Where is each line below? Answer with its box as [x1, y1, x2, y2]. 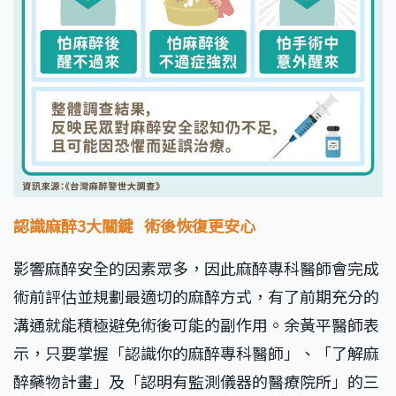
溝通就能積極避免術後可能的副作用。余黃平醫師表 [13, 312, 379, 336]
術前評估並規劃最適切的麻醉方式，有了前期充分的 [13, 284, 379, 308]
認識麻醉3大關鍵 [13, 213, 144, 237]
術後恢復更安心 [144, 213, 255, 237]
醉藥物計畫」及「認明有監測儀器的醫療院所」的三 [13, 369, 379, 392]
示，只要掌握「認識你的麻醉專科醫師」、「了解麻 [13, 340, 379, 364]
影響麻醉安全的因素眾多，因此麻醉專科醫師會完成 [13, 255, 379, 279]
